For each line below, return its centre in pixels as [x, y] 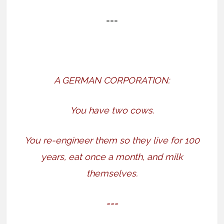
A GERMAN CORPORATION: [112, 80]
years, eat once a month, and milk [112, 157]
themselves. [112, 173]
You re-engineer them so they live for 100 [112, 140]
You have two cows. [112, 110]
